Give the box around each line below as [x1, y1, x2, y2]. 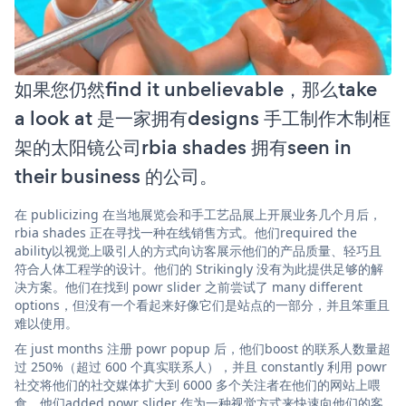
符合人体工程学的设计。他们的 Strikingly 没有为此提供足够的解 [14, 259, 383, 277]
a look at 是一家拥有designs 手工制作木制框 [14, 103, 391, 132]
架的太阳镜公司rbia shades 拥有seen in [14, 132, 352, 161]
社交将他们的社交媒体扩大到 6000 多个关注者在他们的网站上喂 [14, 375, 381, 393]
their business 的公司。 [14, 161, 217, 190]
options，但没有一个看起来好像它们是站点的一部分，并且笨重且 [14, 295, 390, 314]
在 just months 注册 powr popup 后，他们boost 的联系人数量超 [14, 339, 391, 357]
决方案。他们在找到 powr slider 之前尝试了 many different [14, 277, 362, 295]
